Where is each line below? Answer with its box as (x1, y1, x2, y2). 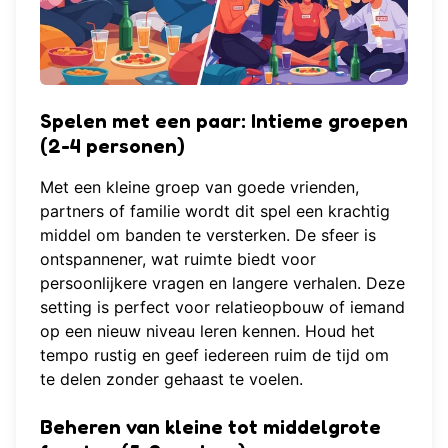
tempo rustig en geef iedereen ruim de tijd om (40, 344, 389, 365)
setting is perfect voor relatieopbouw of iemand (40, 296, 405, 317)
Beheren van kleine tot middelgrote (40, 414, 381, 439)
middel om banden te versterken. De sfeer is (40, 224, 376, 245)
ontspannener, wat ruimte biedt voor (40, 248, 316, 269)
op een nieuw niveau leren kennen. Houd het (40, 320, 375, 341)
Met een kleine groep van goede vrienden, (40, 176, 359, 197)
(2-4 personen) (40, 133, 185, 158)
